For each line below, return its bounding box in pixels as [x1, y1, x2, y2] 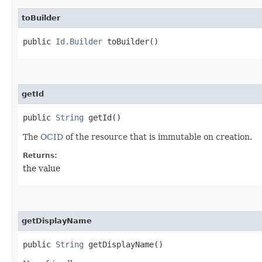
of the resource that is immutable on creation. [63, 132, 252, 142]
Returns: [23, 151, 57, 160]
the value [23, 163, 60, 173]
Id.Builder [56, 36, 102, 46]
